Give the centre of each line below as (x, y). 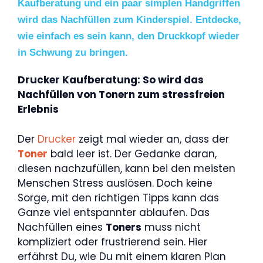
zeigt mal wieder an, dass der (152, 139)
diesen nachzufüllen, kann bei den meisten (127, 168)
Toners (124, 227)
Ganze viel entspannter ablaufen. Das (114, 212)
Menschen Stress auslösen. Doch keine (115, 183)
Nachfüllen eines (62, 227)
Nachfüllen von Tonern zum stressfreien (121, 95)
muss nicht (171, 227)
